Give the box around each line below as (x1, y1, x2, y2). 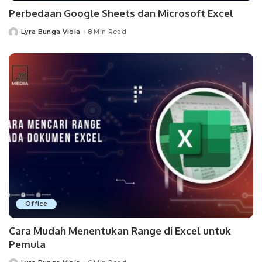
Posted (8, 30, 35, 39)
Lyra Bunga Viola (21, 27, 81, 36)
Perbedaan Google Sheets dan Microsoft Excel (9, 6, 233, 19)
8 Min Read (87, 27, 126, 36)
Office (25, 199, 48, 208)
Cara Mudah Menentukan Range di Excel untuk (9, 224, 231, 237)
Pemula (9, 237, 46, 250)
